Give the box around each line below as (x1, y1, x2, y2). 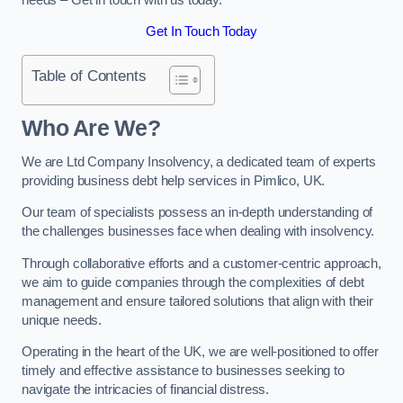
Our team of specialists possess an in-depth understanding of (22, 205, 373, 220)
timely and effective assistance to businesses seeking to (22, 363, 345, 379)
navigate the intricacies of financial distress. (22, 382, 270, 398)
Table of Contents (31, 66, 147, 85)
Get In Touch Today (146, 24, 257, 40)
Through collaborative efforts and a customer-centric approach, (22, 255, 381, 271)
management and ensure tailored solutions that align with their (22, 293, 373, 309)
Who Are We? (22, 116, 160, 141)
